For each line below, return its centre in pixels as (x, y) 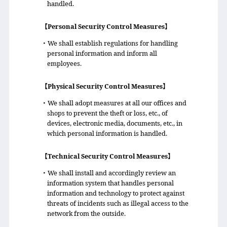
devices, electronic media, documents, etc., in (115, 123)
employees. (65, 63)
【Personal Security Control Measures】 (106, 27)
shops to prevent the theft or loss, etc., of (108, 113)
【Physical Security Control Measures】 (105, 86)
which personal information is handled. (107, 133)
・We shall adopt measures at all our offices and (113, 103)
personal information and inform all (102, 53)
